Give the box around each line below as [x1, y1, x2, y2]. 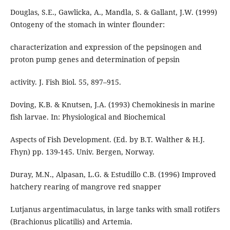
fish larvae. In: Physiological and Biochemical [10, 112, 165, 122]
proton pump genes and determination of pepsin [10, 54, 180, 65]
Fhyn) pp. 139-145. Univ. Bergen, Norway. [10, 147, 155, 157]
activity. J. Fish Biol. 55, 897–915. [10, 77, 121, 87]
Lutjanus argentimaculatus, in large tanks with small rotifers [10, 204, 220, 215]
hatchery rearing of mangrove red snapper [10, 182, 161, 192]
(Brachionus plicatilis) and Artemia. [10, 217, 132, 227]
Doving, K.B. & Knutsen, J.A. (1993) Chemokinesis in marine [10, 100, 215, 110]
